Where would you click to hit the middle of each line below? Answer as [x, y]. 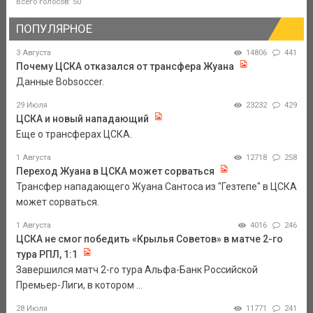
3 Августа [33, 53]
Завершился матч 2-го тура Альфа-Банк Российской [137, 270]
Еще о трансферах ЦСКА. [74, 134]
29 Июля [31, 105]
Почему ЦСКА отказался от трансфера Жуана [125, 67]
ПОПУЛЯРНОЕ [54, 28]
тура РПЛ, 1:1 [46, 255]
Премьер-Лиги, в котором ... [79, 285]
